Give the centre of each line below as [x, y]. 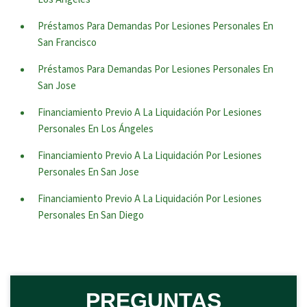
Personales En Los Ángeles [96, 129]
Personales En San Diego [91, 216]
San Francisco [67, 43]
